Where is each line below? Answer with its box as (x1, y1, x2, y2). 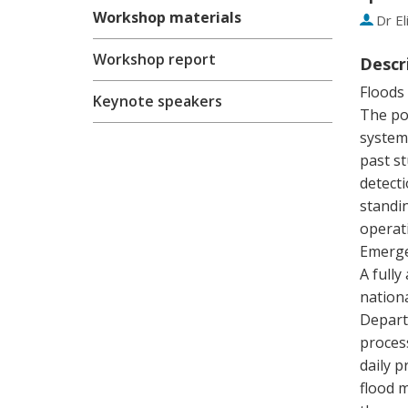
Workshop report (93, 49, 216, 69)
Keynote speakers (93, 91, 222, 111)
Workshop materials (93, 7, 241, 27)
